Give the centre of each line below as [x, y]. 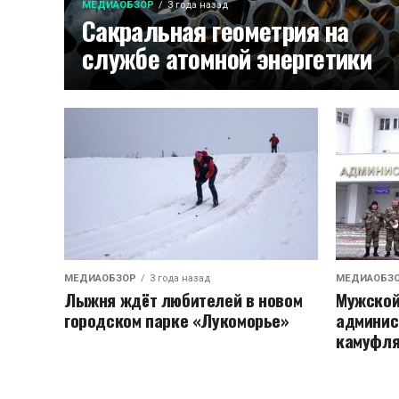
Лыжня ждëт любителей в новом [183, 300]
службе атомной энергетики [227, 58]
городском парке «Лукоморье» [177, 320]
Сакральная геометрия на [215, 30]
